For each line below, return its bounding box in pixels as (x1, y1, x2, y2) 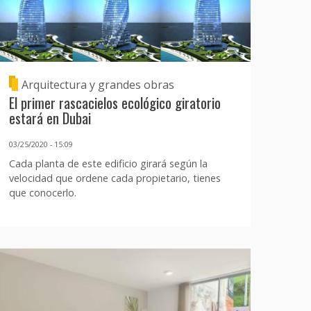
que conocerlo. (8, 186, 76, 200)
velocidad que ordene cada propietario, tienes (8, 171, 221, 185)
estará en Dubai (8, 106, 91, 128)
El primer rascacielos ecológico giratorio (8, 91, 221, 113)
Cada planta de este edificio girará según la (8, 157, 208, 171)
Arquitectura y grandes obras (21, 76, 174, 92)
